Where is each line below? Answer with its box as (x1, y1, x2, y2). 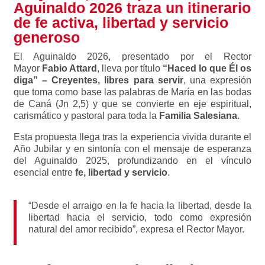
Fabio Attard (39, 63, 97, 73)
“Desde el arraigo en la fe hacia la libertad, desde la (28, 201, 252, 211)
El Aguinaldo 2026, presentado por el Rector (13, 51, 252, 62)
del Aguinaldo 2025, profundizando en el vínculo (13, 156, 252, 166)
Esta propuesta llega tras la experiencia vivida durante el (13, 132, 252, 142)
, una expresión (183, 75, 252, 85)
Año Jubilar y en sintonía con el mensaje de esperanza (13, 144, 252, 154)
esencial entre (13, 167, 75, 177)
